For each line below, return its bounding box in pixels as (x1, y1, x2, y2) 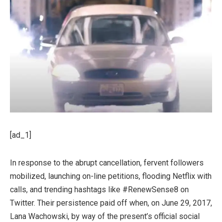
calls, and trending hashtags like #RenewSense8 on (10, 185, 189, 195)
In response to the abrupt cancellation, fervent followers (10, 158, 204, 168)
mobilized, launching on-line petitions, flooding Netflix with (10, 171, 212, 181)
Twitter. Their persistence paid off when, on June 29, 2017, (10, 198, 212, 208)
